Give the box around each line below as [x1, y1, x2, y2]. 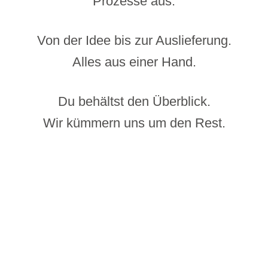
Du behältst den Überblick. [57, 94, 211, 109]
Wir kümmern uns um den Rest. [42, 115, 226, 130]
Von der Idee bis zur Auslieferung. [36, 33, 232, 48]
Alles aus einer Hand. [72, 54, 196, 69]
